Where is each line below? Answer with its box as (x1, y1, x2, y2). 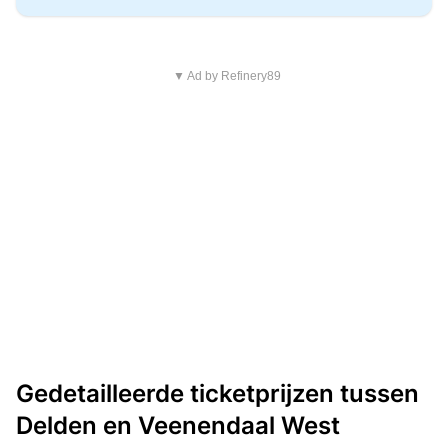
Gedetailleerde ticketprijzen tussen (16, 379, 419, 408)
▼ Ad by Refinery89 (172, 69, 281, 83)
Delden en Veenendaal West (16, 411, 340, 440)
